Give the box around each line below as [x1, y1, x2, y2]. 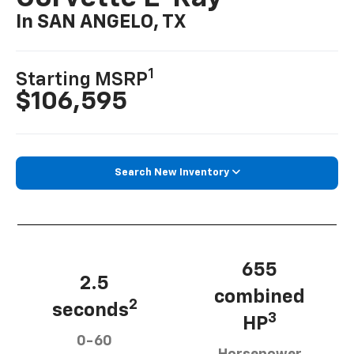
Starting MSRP [16, 70, 149, 89]
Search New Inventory [114, 167, 229, 178]
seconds [51, 300, 129, 320]
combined [214, 287, 305, 307]
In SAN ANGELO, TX [16, 13, 186, 32]
